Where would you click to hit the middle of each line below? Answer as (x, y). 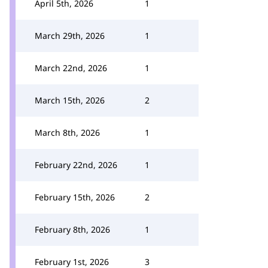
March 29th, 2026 (70, 36)
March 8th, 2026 (67, 133)
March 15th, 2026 (70, 100)
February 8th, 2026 (72, 229)
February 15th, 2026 (75, 197)
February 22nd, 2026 (76, 165)
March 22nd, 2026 (71, 68)
